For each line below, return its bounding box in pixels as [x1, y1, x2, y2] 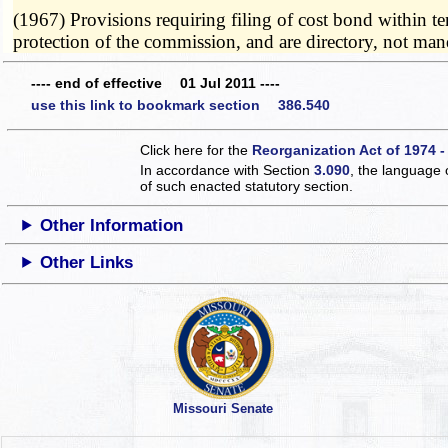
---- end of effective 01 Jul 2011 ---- [31, 75, 280, 92]
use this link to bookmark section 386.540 [31, 96, 330, 113]
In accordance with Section [140, 161, 315, 178]
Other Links [40, 252, 134, 272]
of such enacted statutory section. [140, 177, 354, 194]
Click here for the [140, 141, 253, 158]
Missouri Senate [172, 401, 273, 417]
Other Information [40, 215, 184, 235]
